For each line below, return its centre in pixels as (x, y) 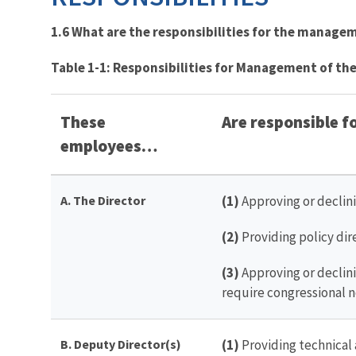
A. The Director (103, 200)
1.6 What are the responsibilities (150, 31)
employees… (109, 145)
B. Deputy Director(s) (121, 344)
